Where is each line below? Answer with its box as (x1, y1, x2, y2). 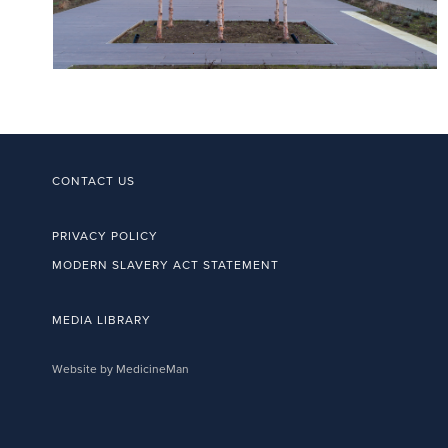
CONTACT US (52, 174, 135, 189)
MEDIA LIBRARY (52, 313, 151, 328)
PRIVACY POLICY (52, 229, 158, 244)
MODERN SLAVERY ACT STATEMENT (52, 258, 279, 273)
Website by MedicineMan (52, 362, 189, 377)
